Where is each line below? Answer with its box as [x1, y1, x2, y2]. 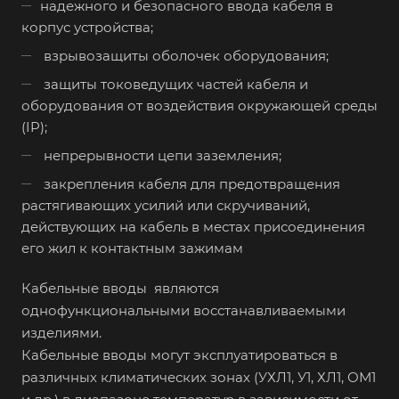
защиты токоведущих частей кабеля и [40, 76, 308, 93]
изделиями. [21, 324, 102, 341]
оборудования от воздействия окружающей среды [21, 97, 378, 114]
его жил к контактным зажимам [21, 240, 243, 256]
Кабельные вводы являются [21, 280, 219, 297]
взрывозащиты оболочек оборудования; [40, 47, 329, 64]
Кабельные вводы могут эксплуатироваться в [21, 346, 338, 363]
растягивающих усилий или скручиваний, [21, 197, 310, 214]
